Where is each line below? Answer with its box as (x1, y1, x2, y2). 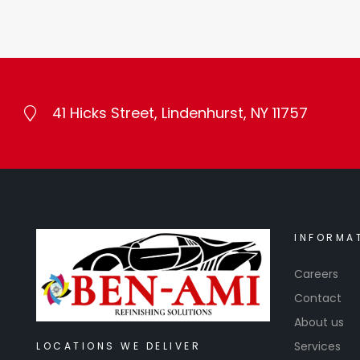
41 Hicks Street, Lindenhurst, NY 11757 (52, 103, 308, 124)
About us (294, 314, 344, 331)
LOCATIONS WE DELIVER (36, 339, 201, 354)
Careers (294, 266, 338, 283)
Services (294, 338, 341, 355)
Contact (294, 290, 342, 307)
